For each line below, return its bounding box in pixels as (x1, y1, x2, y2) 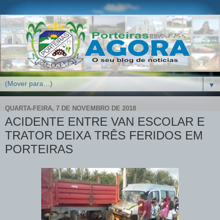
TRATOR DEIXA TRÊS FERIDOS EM (5, 129, 203, 142)
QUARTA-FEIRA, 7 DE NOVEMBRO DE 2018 (5, 104, 136, 112)
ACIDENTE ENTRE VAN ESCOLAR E (5, 115, 205, 129)
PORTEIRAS (5, 142, 73, 156)
